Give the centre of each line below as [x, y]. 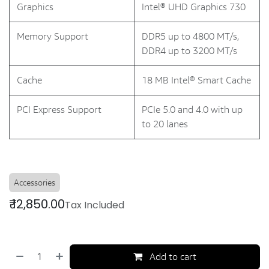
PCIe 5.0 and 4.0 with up [192, 110]
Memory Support [53, 36]
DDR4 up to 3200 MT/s [189, 51]
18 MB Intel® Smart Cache [196, 80]
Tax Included [95, 205]
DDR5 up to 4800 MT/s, [190, 36]
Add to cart [172, 257]
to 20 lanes [165, 124]
